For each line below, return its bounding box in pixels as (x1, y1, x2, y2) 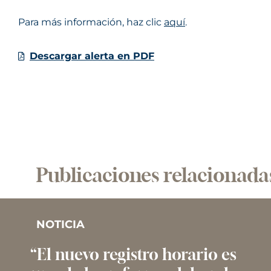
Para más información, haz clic (18, 16, 164, 28)
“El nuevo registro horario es (30, 245, 237, 264)
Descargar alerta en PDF (30, 50, 154, 62)
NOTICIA (36, 218, 85, 231)
